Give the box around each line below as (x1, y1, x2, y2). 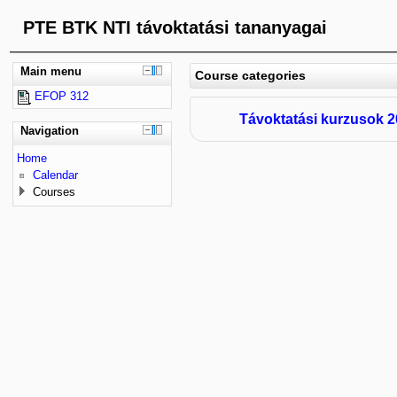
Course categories (195, 68, 306, 82)
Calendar (33, 167, 78, 182)
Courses (33, 184, 75, 198)
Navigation (20, 123, 79, 137)
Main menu (20, 65, 82, 78)
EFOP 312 (31, 90, 89, 103)
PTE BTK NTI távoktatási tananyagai (22, 18, 327, 37)
